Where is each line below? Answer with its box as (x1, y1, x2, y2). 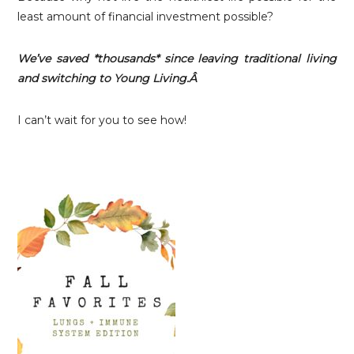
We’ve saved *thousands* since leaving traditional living (17, 51, 337, 66)
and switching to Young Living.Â (17, 71, 201, 85)
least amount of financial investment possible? (17, 9, 274, 24)
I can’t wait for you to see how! (17, 113, 187, 127)
